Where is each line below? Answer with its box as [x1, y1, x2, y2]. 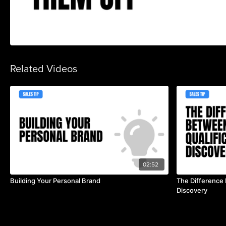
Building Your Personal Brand [10, 176, 100, 185]
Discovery [177, 186, 207, 194]
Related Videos [10, 61, 77, 76]
